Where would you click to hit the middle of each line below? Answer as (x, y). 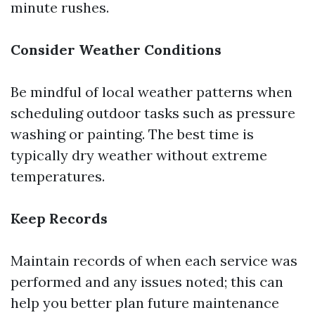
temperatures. (58, 176)
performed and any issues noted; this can (147, 282)
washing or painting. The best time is (132, 134)
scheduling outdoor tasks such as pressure (153, 113)
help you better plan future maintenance (145, 303)
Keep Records (59, 218)
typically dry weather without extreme (139, 155)
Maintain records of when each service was (154, 261)
